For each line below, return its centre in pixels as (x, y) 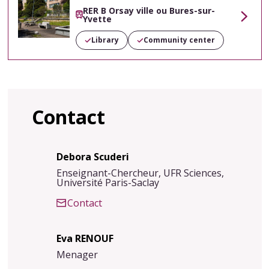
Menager (77, 255)
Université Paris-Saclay (107, 183)
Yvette (98, 19)
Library (105, 40)
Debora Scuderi (92, 157)
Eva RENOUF (85, 239)
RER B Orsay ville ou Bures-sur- (149, 11)
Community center (179, 40)
